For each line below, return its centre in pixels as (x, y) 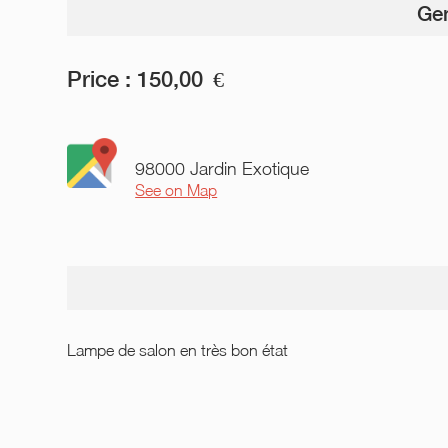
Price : (99, 79)
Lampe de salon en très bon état (178, 349)
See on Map (176, 190)
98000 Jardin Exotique (222, 168)
